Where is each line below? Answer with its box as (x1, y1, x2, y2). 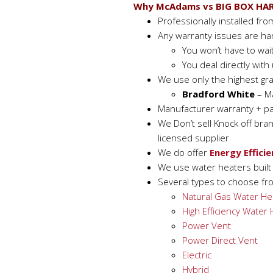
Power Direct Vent (182, 234, 258, 246)
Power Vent (182, 219, 231, 232)
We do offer (158, 146, 210, 158)
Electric (182, 249, 211, 261)
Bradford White (182, 88, 255, 100)
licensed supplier (158, 132, 229, 144)
